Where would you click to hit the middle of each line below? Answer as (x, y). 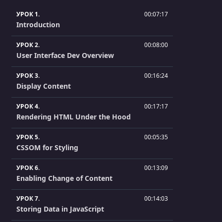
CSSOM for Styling (47, 148)
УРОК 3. (28, 76)
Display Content (44, 86)
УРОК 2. (28, 45)
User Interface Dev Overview (65, 55)
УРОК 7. (28, 199)
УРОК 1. (28, 14)
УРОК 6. (28, 168)
